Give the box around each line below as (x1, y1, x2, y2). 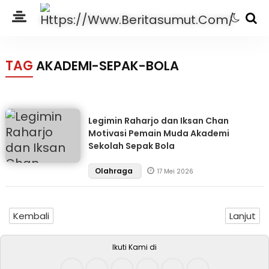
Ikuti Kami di (112, 242, 157, 252)
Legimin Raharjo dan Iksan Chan (88, 115, 229, 127)
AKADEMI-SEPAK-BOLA (35, 57, 179, 74)
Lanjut (229, 210, 256, 222)
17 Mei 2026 (157, 167, 193, 176)
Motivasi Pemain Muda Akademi (88, 127, 229, 139)
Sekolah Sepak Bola (88, 140, 175, 152)
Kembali (13, 210, 49, 222)
